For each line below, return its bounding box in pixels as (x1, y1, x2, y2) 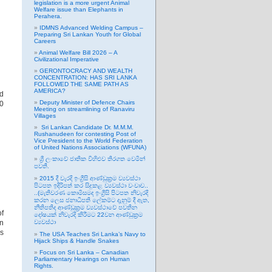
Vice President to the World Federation (34, 137, 143, 144)
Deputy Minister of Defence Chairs (39, 99, 135, 106)
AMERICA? (34, 87, 66, 94)
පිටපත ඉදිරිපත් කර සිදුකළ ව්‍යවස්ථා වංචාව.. (34, 182, 148, 189)
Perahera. (34, 13, 62, 19)
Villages (34, 112, 56, 119)
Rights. (34, 262, 53, 269)
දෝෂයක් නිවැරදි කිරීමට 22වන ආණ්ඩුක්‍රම (34, 211, 143, 218)
